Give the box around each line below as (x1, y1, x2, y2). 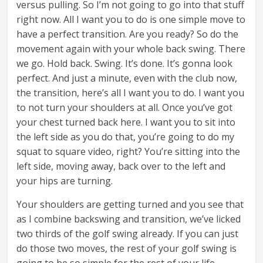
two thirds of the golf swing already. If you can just (16, 227, 239, 241)
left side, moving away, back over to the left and (16, 160, 226, 173)
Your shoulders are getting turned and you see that (16, 198, 244, 211)
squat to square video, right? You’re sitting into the (16, 145, 241, 159)
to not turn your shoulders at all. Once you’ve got (16, 101, 233, 114)
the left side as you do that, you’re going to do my (16, 130, 235, 144)
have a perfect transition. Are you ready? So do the (16, 28, 239, 41)
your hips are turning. (16, 174, 113, 188)
